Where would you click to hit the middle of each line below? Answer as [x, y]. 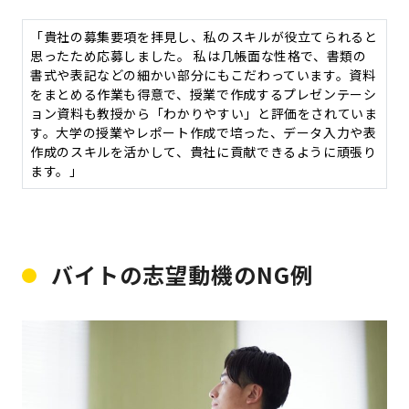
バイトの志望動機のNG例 [182, 275]
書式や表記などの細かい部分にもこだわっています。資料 [203, 75]
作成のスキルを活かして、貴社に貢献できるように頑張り [204, 152]
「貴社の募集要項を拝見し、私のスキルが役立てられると [204, 37]
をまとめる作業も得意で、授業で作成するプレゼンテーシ [204, 94]
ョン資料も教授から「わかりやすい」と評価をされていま [204, 114]
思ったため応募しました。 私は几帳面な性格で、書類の [199, 56]
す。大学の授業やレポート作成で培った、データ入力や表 [204, 133]
